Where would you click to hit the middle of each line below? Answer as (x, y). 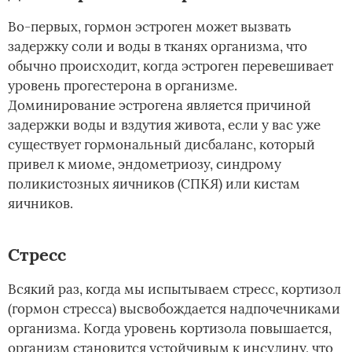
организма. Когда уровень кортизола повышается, (170, 329)
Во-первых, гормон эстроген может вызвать (150, 27)
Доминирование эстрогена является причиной (159, 106)
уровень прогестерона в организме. (123, 86)
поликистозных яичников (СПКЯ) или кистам (154, 184)
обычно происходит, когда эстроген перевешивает (170, 66)
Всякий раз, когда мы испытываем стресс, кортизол (174, 290)
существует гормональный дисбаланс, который (161, 145)
